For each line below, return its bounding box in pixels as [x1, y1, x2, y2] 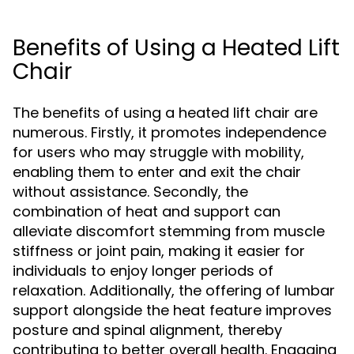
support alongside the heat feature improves [13, 300, 332, 320]
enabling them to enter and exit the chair [13, 162, 301, 182]
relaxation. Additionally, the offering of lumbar [13, 281, 335, 300]
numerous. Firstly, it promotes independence [13, 122, 326, 142]
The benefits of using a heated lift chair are [13, 103, 318, 122]
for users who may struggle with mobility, [13, 142, 304, 162]
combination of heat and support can [13, 201, 281, 221]
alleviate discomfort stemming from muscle [13, 221, 325, 241]
